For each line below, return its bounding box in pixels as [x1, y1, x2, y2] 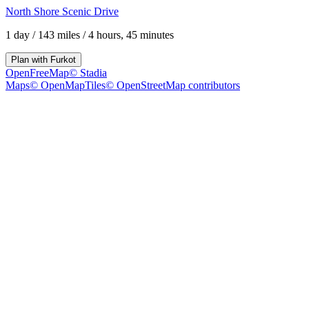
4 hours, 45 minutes [88, 29, 174, 41]
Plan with [11, 54, 50, 65]
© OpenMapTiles [30, 79, 106, 91]
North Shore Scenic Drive [6, 6, 119, 17]
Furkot [50, 54, 76, 65]
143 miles [38, 29, 80, 41]
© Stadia [69, 67, 107, 79]
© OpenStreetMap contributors [106, 79, 240, 91]
